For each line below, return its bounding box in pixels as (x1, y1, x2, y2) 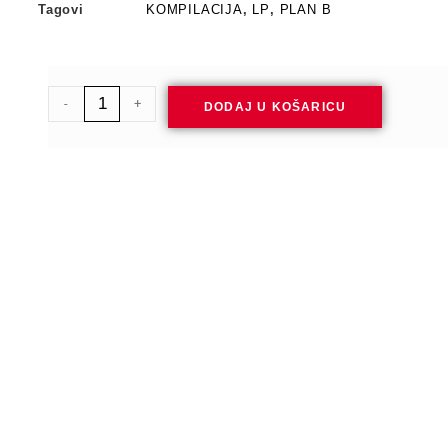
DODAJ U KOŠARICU (204, 100, 347, 114)
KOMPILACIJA (146, 2, 243, 17)
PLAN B (279, 2, 332, 17)
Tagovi (38, 2, 84, 17)
